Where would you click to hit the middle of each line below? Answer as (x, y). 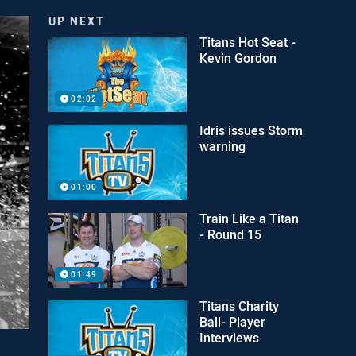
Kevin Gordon (238, 58)
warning (223, 146)
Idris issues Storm (252, 130)
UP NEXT (77, 21)
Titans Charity (240, 306)
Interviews (230, 338)
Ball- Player (233, 322)
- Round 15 (231, 234)
